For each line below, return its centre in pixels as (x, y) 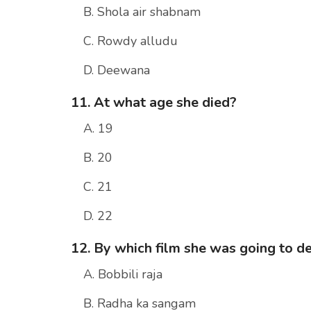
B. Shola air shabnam (142, 12)
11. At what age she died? (154, 103)
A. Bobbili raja (123, 275)
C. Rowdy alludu (131, 41)
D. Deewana (117, 70)
